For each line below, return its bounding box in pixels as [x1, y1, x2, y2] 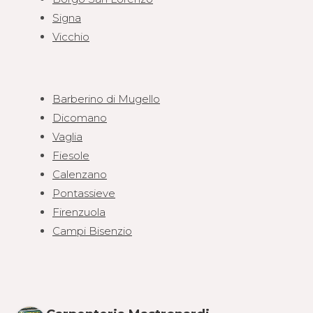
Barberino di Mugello [52, 92, 160, 105]
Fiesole [52, 148, 89, 162]
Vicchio [52, 29, 89, 43]
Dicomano [52, 110, 107, 124]
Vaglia [52, 129, 82, 143]
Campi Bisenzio [52, 224, 132, 238]
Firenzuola [52, 205, 105, 219]
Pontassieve [52, 186, 115, 200]
